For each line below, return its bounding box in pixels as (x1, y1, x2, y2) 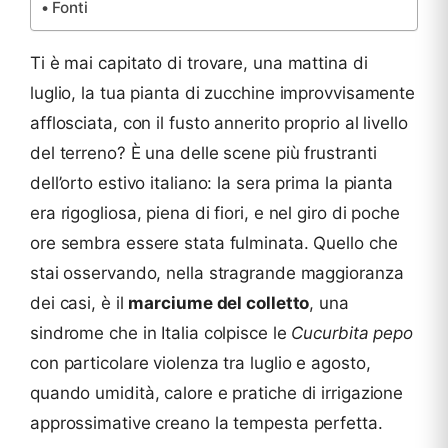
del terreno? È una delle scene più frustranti (30, 143, 377, 164)
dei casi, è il (30, 293, 129, 314)
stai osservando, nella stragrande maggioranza (30, 263, 404, 284)
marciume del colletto (128, 293, 310, 314)
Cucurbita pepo (291, 323, 414, 344)
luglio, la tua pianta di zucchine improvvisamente (30, 83, 416, 104)
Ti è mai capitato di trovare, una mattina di (30, 53, 368, 74)
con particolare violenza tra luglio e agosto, (30, 353, 371, 374)
